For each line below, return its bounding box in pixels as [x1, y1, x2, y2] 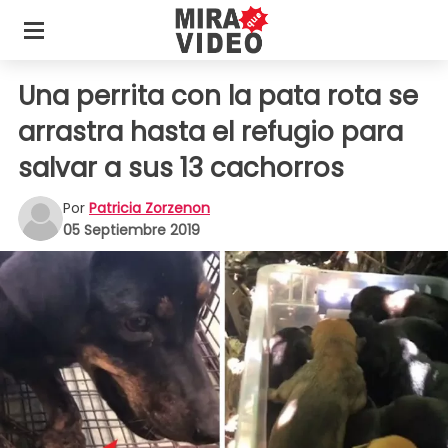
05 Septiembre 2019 [63, 219, 200, 240]
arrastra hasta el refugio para [18, 114, 403, 150]
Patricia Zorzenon [89, 197, 210, 218]
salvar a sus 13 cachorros [18, 150, 344, 186]
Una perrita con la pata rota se [18, 78, 418, 114]
